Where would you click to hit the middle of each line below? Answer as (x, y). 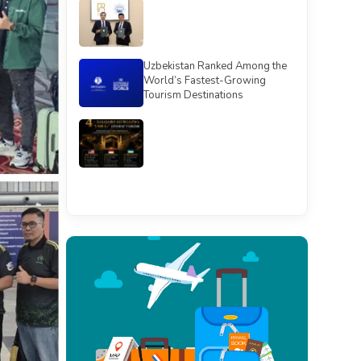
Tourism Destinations (193, 95)
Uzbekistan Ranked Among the (215, 66)
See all (187, 187)
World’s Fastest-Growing (205, 81)
